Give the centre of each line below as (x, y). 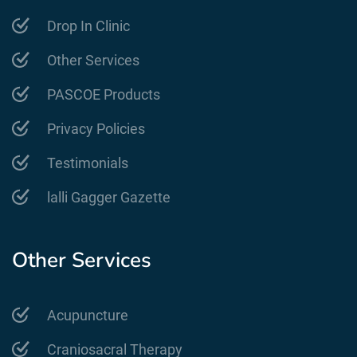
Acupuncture (87, 315)
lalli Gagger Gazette (108, 197)
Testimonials (87, 163)
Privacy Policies (96, 128)
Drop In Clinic (88, 25)
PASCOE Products (103, 94)
